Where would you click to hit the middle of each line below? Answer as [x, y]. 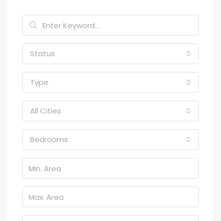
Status [42, 54]
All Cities [46, 111]
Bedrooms [49, 140]
